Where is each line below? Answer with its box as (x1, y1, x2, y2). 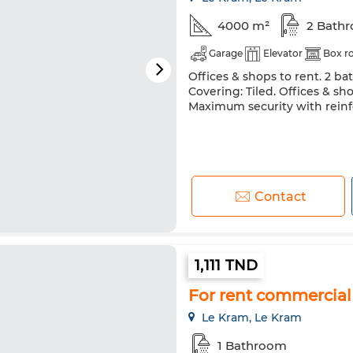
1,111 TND (195, 257, 258, 274)
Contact (254, 188, 307, 204)
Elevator (263, 47, 303, 59)
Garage (209, 47, 243, 59)
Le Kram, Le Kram (199, 310, 302, 325)
